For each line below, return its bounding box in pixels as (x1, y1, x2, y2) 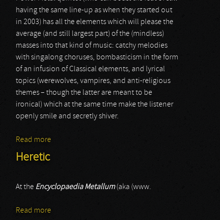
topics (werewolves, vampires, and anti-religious (16, 77, 170, 85)
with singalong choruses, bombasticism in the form (16, 54, 178, 61)
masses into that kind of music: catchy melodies (16, 42, 167, 50)
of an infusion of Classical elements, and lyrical (16, 65, 165, 73)
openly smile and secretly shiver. (16, 112, 119, 120)
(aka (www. (116, 183, 151, 191)
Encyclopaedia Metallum (35, 183, 116, 191)
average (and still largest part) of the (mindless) (16, 30, 164, 38)
